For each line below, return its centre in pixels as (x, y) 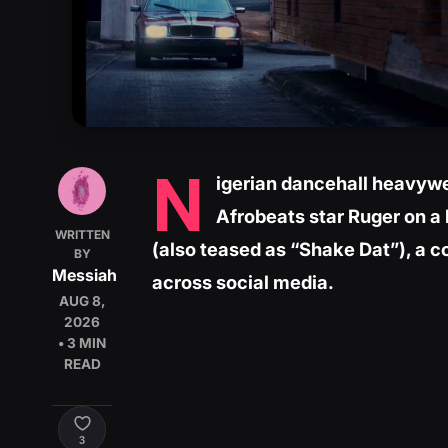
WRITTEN (82, 235)
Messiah (84, 275)
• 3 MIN (82, 343)
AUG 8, (82, 301)
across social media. (243, 282)
